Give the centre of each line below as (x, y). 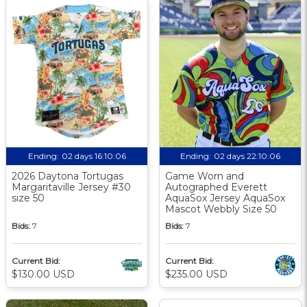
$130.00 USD (43, 274)
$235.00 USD (196, 274)
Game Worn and (205, 176)
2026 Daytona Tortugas (67, 176)
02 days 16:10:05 (94, 156)
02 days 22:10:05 (247, 156)
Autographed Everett (216, 187)
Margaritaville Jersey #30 (71, 187)
